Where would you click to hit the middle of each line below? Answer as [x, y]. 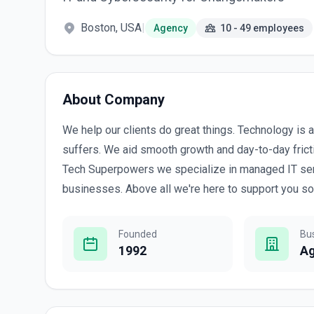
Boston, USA [111, 28]
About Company [114, 100]
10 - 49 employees [262, 28]
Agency [171, 28]
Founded [138, 234]
